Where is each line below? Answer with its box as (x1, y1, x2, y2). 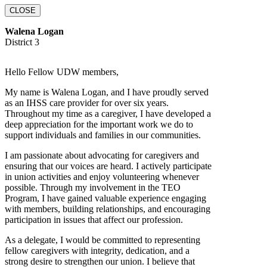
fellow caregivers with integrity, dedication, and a (5, 245, 190, 256)
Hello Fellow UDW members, (5, 66, 119, 77)
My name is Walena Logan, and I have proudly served (5, 86, 209, 97)
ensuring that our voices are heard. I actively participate (5, 160, 212, 171)
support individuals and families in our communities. (5, 129, 201, 140)
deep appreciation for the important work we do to (5, 119, 193, 129)
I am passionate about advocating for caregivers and (5, 150, 199, 160)
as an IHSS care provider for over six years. (5, 97, 169, 108)
